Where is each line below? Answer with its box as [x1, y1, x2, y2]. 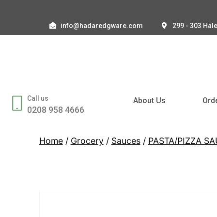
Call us [27, 94, 48, 102]
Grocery [70, 135, 104, 146]
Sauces [111, 135, 140, 146]
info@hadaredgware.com [60, 22, 143, 30]
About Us [133, 95, 166, 105]
